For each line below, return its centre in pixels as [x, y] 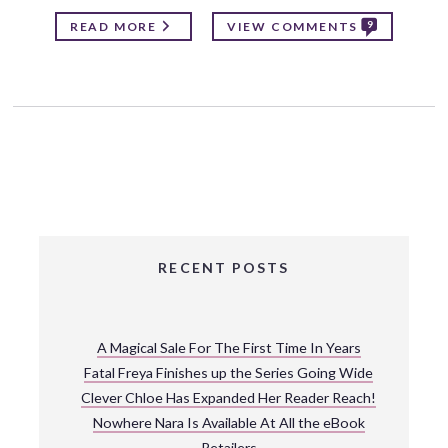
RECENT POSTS [224, 267]
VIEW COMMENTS [292, 27]
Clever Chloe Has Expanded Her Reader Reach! [229, 397]
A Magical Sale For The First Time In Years [228, 347]
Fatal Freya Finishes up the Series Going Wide [229, 372]
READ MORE [113, 27]
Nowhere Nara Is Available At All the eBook [228, 422]
